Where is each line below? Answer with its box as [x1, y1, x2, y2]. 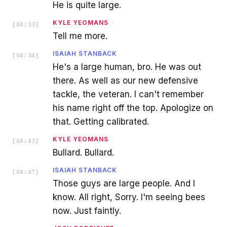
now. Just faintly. [53, 205, 121, 216]
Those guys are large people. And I [53, 178, 195, 188]
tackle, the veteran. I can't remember [53, 89, 204, 99]
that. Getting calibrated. [53, 116, 149, 127]
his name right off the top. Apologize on [53, 102, 213, 113]
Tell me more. [53, 30, 107, 41]
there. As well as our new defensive [53, 75, 198, 86]
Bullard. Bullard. [53, 147, 114, 158]
